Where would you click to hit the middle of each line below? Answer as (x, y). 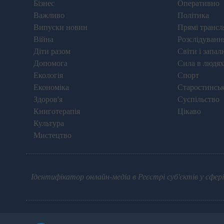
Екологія (48, 75)
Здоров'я (48, 99)
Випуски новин (60, 27)
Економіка (51, 87)
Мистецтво (52, 135)
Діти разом (52, 51)
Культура (49, 123)
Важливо (49, 15)
